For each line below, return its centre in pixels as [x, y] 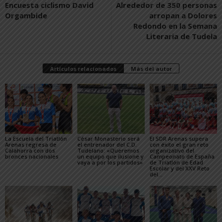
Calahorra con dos [30, 151]
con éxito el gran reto [179, 145]
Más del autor [151, 68]
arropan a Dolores [183, 15]
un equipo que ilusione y [110, 157]
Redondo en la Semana [175, 26]
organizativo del [172, 151]
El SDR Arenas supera [179, 139]
